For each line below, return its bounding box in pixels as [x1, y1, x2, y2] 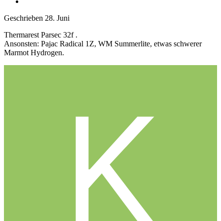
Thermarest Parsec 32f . [4, 30, 79, 39]
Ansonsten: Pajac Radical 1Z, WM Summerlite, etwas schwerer [4, 39, 202, 48]
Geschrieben [4, 13, 45, 22]
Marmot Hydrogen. [4, 48, 66, 57]
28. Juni [45, 13, 70, 22]
